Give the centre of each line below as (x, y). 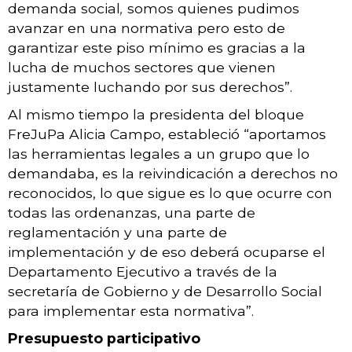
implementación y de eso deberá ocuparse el (167, 251)
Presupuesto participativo (104, 338)
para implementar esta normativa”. (131, 310)
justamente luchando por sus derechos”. (150, 86)
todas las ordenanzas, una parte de (132, 212)
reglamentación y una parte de (117, 232)
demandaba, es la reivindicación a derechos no (173, 173)
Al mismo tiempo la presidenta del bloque (156, 114)
